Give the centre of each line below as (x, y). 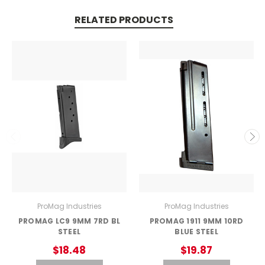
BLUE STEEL (196, 231)
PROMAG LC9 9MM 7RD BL (69, 221)
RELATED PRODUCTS (124, 20)
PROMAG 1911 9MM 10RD (196, 221)
